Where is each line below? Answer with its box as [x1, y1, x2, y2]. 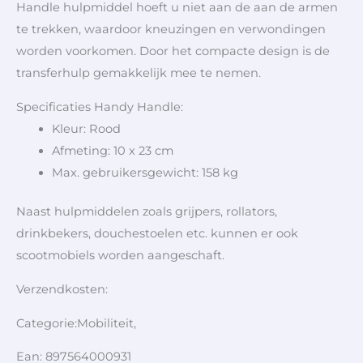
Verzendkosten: [16, 281, 111, 297]
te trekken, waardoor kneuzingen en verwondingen [16, 21, 326, 36]
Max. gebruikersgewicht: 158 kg [51, 164, 238, 180]
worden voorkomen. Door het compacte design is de [16, 43, 330, 58]
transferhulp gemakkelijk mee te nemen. [16, 65, 261, 80]
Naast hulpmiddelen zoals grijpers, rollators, [16, 204, 277, 220]
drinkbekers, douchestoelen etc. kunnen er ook [16, 226, 298, 241]
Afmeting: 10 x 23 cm [51, 143, 173, 158]
